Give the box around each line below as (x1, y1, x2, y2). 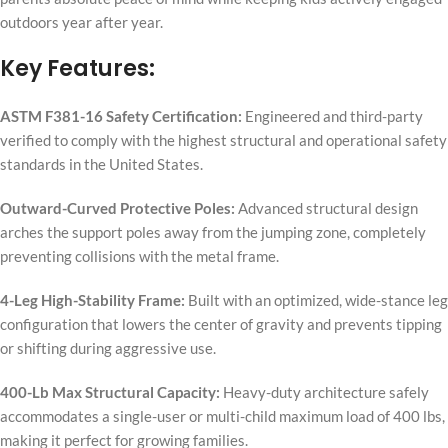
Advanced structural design (235, 199, 418, 218)
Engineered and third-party (242, 107, 423, 126)
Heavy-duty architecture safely (220, 383, 429, 402)
